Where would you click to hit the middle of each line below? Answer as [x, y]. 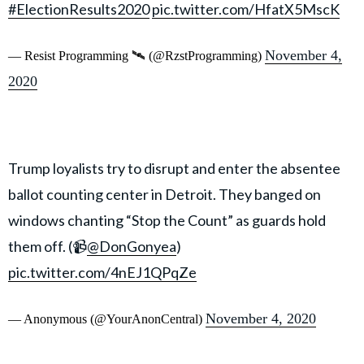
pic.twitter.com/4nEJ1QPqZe [102, 273]
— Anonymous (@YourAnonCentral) [107, 319]
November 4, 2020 [261, 319]
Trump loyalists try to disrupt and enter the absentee [174, 169]
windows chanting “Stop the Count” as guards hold [167, 221]
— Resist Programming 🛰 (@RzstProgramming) [136, 56]
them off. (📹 [48, 247]
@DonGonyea [132, 247]
